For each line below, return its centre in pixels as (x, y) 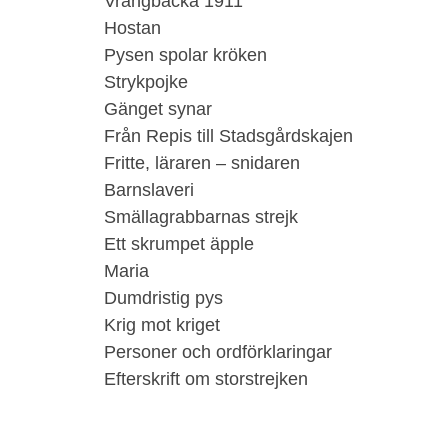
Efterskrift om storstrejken (206, 379)
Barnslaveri (149, 190)
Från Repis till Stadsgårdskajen (228, 136)
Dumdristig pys (163, 298)
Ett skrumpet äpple (179, 244)
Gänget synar (158, 109)
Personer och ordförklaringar (218, 352)
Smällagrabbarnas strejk (201, 217)
